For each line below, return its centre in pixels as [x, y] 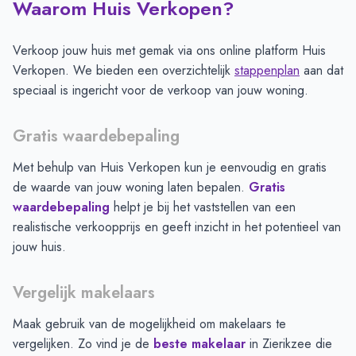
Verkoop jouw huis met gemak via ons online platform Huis [169, 50]
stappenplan [267, 70]
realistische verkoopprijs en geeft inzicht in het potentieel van [177, 227]
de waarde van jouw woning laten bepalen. [129, 187]
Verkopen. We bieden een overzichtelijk [122, 70]
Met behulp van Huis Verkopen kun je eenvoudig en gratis [170, 167]
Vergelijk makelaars [84, 293]
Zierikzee [287, 344]
